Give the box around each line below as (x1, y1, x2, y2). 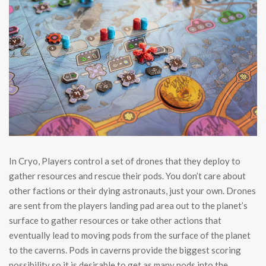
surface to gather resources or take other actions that (9, 215, 221, 226)
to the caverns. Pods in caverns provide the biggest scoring (9, 245, 241, 256)
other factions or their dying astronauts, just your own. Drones (9, 185, 256, 197)
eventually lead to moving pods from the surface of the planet (9, 230, 251, 241)
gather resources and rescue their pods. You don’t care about (9, 170, 246, 182)
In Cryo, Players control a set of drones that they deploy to (9, 156, 240, 167)
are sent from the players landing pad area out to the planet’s (9, 200, 248, 211)
